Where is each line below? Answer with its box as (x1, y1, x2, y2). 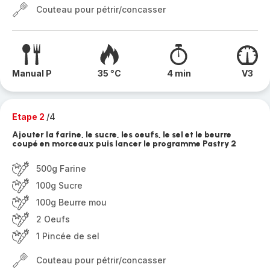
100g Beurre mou (36, 197, 107, 207)
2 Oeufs (36, 214, 70, 224)
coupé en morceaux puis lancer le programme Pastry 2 (12, 139, 236, 149)
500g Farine (36, 163, 86, 174)
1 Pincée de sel (36, 231, 99, 241)
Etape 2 (12, 111, 46, 122)
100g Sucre (36, 180, 83, 190)
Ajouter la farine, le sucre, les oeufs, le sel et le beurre (12, 130, 231, 140)
